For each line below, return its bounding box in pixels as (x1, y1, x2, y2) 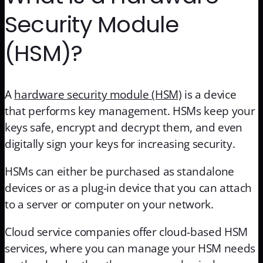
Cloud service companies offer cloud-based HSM (5, 224, 248, 240)
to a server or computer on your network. (5, 197, 217, 213)
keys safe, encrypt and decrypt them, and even (5, 120, 242, 136)
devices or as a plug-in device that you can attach (5, 180, 252, 196)
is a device (181, 87, 237, 103)
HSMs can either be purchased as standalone (5, 164, 234, 180)
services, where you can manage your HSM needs (5, 241, 255, 257)
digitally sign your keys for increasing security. (5, 136, 238, 152)
